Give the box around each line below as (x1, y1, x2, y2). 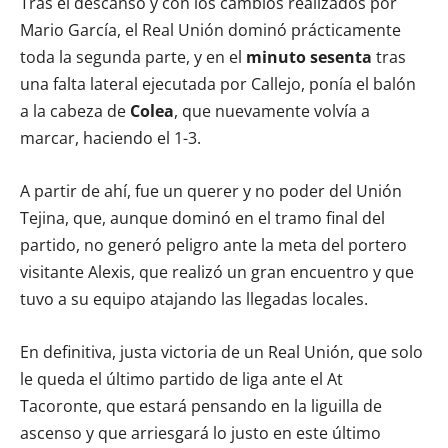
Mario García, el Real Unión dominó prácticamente (20, 19, 401, 42)
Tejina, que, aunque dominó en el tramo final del (20, 207, 385, 230)
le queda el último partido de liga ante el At (20, 368, 343, 391)
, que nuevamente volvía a (174, 100, 370, 123)
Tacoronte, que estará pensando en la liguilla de (20, 395, 382, 418)
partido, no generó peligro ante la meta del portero (20, 234, 407, 257)
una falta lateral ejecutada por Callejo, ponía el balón (20, 73, 416, 96)
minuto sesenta (242, 46, 372, 69)
